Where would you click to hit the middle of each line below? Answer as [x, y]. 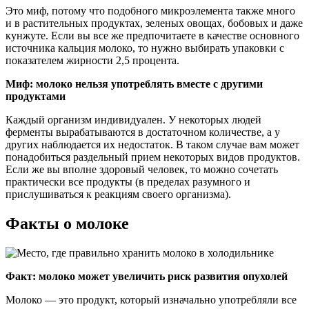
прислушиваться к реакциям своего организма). [118, 195]
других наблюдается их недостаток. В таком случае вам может [152, 145]
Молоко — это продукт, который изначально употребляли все [151, 300]
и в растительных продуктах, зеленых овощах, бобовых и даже [154, 23]
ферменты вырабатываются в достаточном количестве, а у [143, 132]
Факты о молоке [67, 224]
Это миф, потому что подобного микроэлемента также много [150, 11]
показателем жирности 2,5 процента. [92, 61]
